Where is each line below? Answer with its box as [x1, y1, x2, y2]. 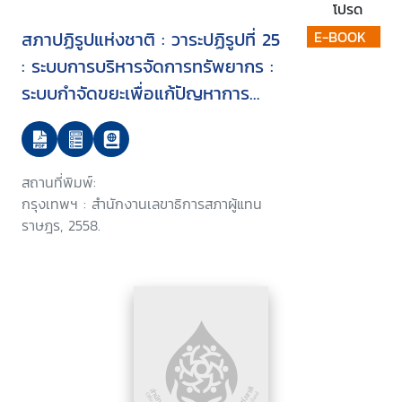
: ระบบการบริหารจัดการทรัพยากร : [22, 53, 274, 81]
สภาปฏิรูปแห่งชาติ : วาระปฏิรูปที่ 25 [22, 26, 280, 54]
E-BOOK [314, 26, 366, 48]
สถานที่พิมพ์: [22, 171, 96, 194]
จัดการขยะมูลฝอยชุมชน [22, 107, 196, 135]
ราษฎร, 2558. [22, 214, 100, 237]
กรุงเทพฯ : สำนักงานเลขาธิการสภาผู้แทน [22, 193, 262, 215]
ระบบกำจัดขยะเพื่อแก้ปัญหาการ [22, 80, 249, 108]
